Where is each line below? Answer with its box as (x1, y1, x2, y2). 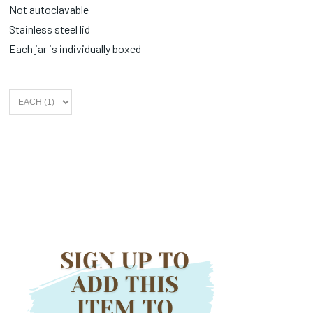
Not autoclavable (9, 2, 89, 16)
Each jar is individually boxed (9, 41, 142, 55)
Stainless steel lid (9, 22, 91, 36)
